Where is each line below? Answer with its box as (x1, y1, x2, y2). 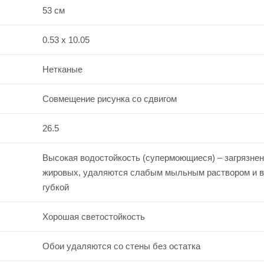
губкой (42, 181, 69, 192)
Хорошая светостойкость (42, 211, 145, 222)
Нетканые (42, 64, 82, 74)
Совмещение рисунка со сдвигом (42, 93, 177, 104)
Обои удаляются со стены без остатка (42, 240, 200, 251)
